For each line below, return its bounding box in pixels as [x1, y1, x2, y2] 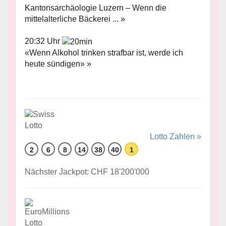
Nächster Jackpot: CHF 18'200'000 [25, 167, 149, 177]
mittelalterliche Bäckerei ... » [25, 15, 125, 24]
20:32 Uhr [25, 37, 62, 46]
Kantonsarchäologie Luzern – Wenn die [25, 4, 166, 13]
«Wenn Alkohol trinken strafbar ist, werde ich [25, 48, 183, 58]
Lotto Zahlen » [150, 132, 201, 141]
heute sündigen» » [25, 60, 91, 69]
